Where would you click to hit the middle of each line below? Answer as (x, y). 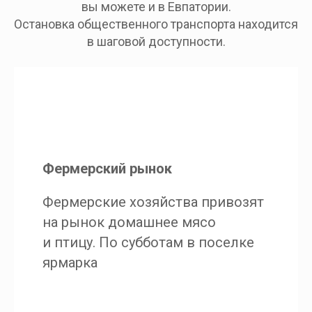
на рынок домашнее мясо (129, 222)
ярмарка (70, 262)
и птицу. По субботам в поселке (148, 242)
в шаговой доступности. (156, 42)
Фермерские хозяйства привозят (153, 202)
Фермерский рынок (107, 168)
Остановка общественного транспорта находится (156, 24)
